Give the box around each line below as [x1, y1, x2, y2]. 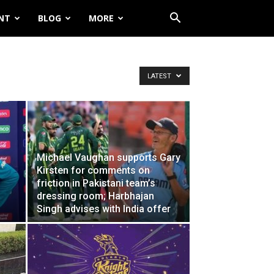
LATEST [147, 72, 173, 80]
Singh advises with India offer [37, 203, 171, 215]
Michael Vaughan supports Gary [37, 152, 180, 163]
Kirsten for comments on [37, 165, 150, 176]
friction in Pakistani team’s [37, 177, 155, 189]
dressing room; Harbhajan [37, 190, 154, 202]
